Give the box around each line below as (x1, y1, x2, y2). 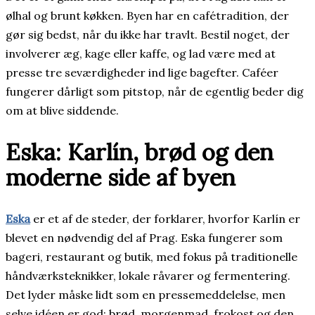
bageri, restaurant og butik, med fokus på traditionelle (6, 249, 297, 264)
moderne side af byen (6, 162, 236, 193)
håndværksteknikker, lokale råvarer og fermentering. (6, 268, 290, 283)
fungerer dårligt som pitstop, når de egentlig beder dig (6, 84, 304, 99)
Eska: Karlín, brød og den (6, 137, 274, 167)
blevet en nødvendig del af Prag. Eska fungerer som (6, 230, 283, 245)
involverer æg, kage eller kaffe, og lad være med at (6, 46, 276, 61)
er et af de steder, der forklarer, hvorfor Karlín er (30, 211, 300, 226)
